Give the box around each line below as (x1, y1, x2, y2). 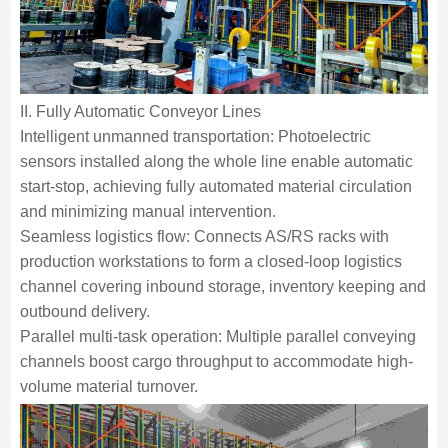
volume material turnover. (19, 378, 198, 396)
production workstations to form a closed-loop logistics (19, 253, 402, 271)
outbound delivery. (19, 303, 150, 321)
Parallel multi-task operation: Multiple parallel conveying (19, 328, 416, 346)
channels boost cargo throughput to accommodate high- (19, 353, 413, 371)
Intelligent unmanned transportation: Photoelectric (19, 128, 371, 146)
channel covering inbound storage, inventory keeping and (19, 278, 426, 296)
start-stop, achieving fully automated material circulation (19, 178, 412, 196)
